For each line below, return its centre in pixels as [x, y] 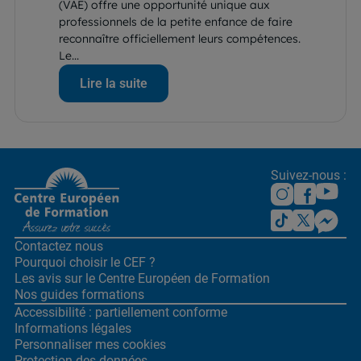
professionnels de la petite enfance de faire [176, 21]
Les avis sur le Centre [75, 278]
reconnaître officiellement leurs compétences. [180, 38]
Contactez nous [59, 246]
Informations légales [73, 328]
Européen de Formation [202, 278]
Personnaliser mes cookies [90, 344]
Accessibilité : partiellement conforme [121, 312]
